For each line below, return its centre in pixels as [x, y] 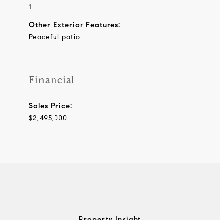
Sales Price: [51, 105]
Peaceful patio [55, 37]
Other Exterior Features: [75, 24]
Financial [52, 80]
